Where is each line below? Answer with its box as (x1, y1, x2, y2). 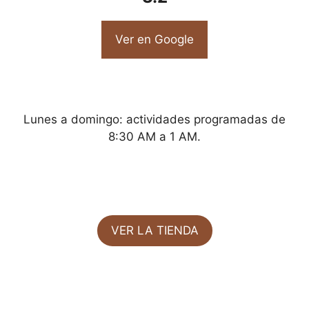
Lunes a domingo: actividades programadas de (23, 112, 286, 126)
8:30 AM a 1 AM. (108, 129, 201, 143)
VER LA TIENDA (110, 223, 199, 237)
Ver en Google (115, 32, 194, 47)
